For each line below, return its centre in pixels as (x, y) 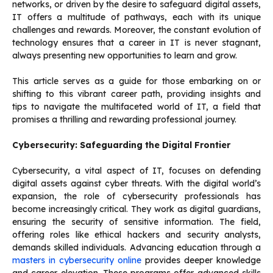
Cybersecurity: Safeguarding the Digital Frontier (121, 145)
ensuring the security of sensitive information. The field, (136, 222)
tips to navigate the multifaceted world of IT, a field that (136, 107)
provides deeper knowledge (201, 261)
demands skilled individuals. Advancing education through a (136, 248)
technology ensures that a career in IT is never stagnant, (136, 43)
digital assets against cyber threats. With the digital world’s (136, 184)
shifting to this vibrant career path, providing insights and (136, 94)
